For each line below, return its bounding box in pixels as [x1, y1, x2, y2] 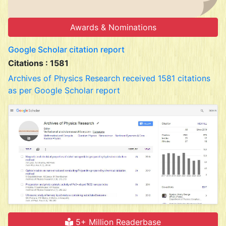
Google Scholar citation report [8, 44, 125, 54]
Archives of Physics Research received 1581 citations [8, 73, 210, 83]
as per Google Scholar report [8, 85, 120, 95]
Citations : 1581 [8, 58, 69, 68]
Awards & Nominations [70, 22, 156, 32]
